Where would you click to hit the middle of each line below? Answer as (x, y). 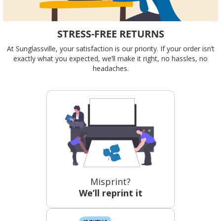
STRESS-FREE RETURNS (110, 34)
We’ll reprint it (110, 193)
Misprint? (110, 181)
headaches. (110, 68)
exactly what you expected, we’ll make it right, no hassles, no (110, 58)
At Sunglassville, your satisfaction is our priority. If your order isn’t (110, 48)
